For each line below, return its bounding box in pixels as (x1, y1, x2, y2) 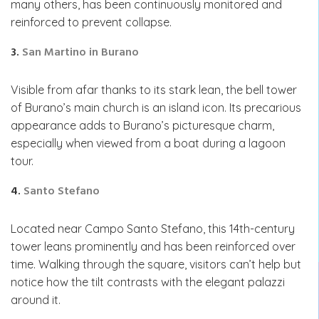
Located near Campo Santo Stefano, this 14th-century (11, 221, 295, 236)
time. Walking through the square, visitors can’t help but (11, 256, 301, 271)
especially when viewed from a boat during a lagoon (11, 135, 286, 150)
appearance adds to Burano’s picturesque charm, (11, 117, 274, 132)
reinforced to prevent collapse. (11, 14, 172, 29)
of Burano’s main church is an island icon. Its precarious (11, 100, 301, 115)
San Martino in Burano (22, 43, 139, 62)
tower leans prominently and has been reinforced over (11, 239, 296, 253)
